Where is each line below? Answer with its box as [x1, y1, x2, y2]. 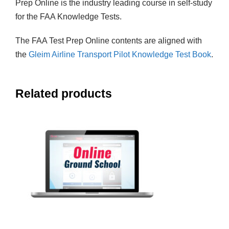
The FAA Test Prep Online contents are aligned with [15, 36, 202, 45]
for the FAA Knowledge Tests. [15, 12, 122, 21]
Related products [15, 87, 112, 101]
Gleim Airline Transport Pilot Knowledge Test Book [29, 50, 211, 59]
